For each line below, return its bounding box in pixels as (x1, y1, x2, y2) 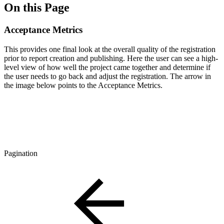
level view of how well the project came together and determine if (4, 62, 210, 71)
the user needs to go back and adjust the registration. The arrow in (4, 71, 211, 80)
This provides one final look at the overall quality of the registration (4, 44, 215, 53)
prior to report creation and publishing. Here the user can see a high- (4, 53, 218, 62)
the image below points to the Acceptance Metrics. (4, 80, 162, 89)
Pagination (4, 148, 37, 157)
